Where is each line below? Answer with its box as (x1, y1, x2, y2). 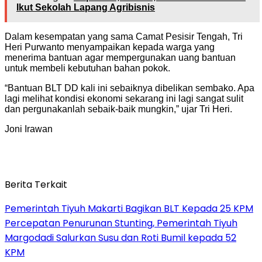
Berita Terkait (5, 177, 67, 191)
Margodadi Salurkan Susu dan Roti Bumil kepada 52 (5, 230, 236, 244)
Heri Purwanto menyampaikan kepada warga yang (5, 42, 215, 52)
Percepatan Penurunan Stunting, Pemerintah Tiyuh (5, 216, 237, 230)
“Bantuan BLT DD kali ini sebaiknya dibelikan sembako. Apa (5, 82, 254, 93)
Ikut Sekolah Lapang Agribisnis (16, 2, 155, 12)
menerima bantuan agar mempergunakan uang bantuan (5, 52, 236, 63)
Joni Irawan (5, 123, 53, 134)
